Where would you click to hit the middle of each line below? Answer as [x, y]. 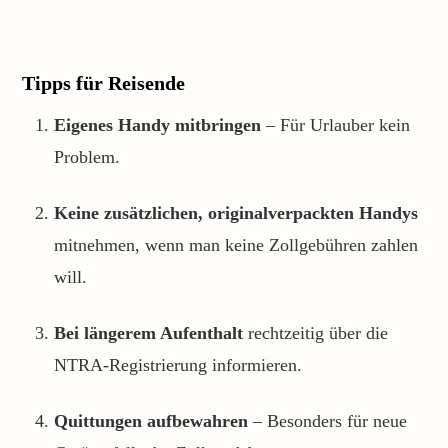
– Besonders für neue [327, 421]
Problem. [87, 157]
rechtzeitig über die [315, 333]
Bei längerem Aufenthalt [148, 333]
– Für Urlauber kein [335, 125]
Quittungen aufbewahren [151, 421]
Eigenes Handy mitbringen [157, 125]
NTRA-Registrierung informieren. [178, 365]
